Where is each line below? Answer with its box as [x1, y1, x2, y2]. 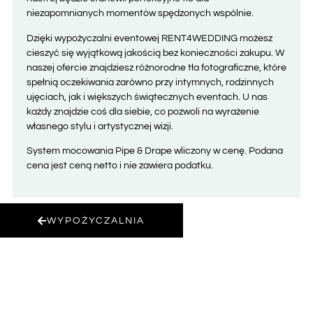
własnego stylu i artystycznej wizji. [26, 121, 173, 131]
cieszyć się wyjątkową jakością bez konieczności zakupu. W [26, 48, 284, 58]
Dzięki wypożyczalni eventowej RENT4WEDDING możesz [26, 33, 272, 43]
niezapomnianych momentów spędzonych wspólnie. [26, 8, 254, 19]
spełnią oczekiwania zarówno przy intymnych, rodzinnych [26, 77, 274, 87]
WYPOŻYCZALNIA [46, 215, 145, 226]
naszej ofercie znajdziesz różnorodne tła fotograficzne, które [26, 62, 286, 73]
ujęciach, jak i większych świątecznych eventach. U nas [26, 92, 268, 102]
